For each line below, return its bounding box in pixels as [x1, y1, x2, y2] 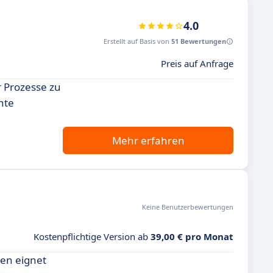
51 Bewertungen [171, 37, 226, 46]
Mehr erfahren [112, 133, 185, 147]
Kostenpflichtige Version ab [34, 230, 151, 243]
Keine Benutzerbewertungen [142, 202, 233, 211]
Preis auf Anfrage [161, 57, 233, 69]
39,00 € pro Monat [151, 230, 233, 243]
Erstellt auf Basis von [104, 37, 171, 46]
